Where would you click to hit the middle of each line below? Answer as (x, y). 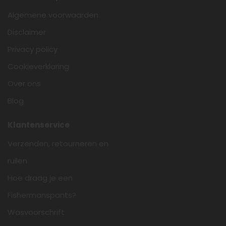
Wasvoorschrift (36, 212)
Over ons (24, 84)
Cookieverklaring (38, 67)
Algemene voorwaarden (53, 15)
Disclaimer (27, 32)
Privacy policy (33, 49)
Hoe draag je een (40, 178)
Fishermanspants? (42, 195)
